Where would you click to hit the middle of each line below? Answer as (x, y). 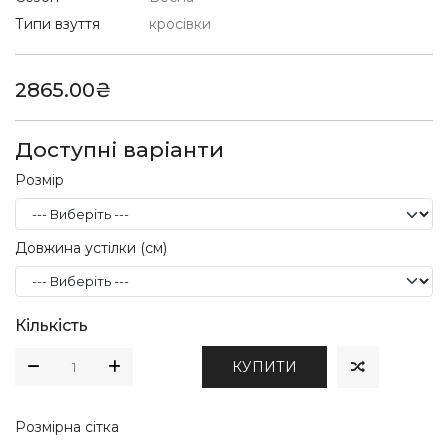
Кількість (51, 325)
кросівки (180, 24)
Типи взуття (57, 24)
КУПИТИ (264, 366)
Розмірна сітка (67, 426)
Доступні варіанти (119, 150)
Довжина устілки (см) (91, 247)
